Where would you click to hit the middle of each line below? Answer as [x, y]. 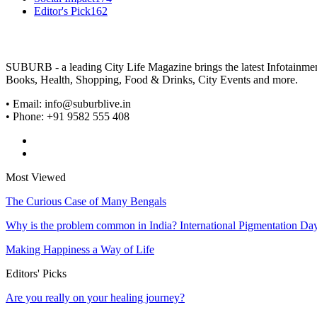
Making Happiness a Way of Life [80, 249]
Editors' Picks [36, 273]
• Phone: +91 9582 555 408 [68, 116]
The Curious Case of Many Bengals [86, 201]
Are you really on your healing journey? [95, 297]
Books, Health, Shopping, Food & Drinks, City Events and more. [152, 79]
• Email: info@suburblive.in [68, 103]
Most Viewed [36, 177]
